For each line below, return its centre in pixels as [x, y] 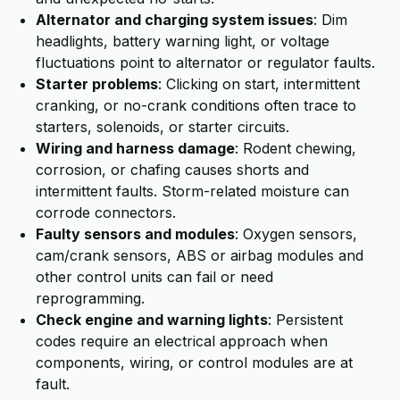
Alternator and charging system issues [175, 20]
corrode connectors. [106, 212]
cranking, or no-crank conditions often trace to [196, 105]
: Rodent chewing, [296, 148]
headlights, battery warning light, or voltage [183, 41]
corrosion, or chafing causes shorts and [172, 170]
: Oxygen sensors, [296, 234]
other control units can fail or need [154, 277]
